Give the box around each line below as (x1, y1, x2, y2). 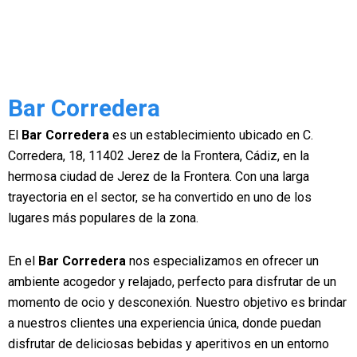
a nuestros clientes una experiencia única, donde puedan (8, 316, 321, 331)
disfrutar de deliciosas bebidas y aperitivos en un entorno (8, 336, 329, 351)
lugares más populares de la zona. (8, 210, 198, 226)
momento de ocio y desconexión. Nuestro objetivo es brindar (8, 295, 347, 310)
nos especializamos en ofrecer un (126, 253, 319, 269)
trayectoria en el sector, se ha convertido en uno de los (8, 190, 312, 205)
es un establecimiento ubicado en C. (109, 127, 313, 143)
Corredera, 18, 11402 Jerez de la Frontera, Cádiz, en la (8, 148, 309, 163)
